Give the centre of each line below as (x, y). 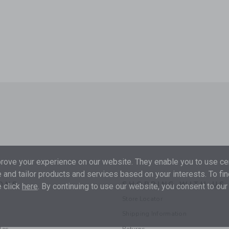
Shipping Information (154, 214)
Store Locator (142, 199)
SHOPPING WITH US (174, 185)
